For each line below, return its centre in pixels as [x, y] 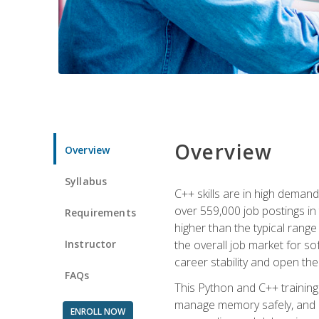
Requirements [100, 212]
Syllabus [86, 181]
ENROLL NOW [98, 311]
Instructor [91, 244]
